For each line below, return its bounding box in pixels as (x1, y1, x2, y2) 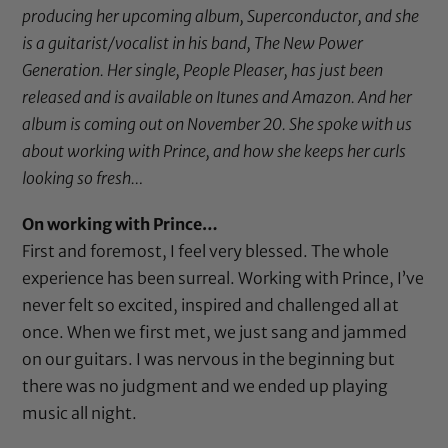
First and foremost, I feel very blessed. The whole (22, 241, 390, 262)
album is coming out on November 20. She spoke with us (22, 114, 413, 134)
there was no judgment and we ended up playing (22, 376, 389, 397)
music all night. (22, 403, 138, 424)
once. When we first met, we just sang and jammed (22, 322, 408, 343)
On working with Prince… (22, 214, 219, 235)
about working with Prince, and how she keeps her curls (22, 141, 407, 161)
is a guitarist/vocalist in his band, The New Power (22, 33, 364, 53)
